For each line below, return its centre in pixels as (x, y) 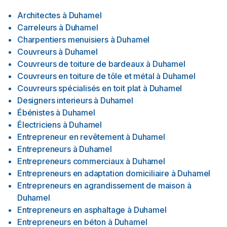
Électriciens (39, 125)
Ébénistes (36, 112)
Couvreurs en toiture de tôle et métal (86, 76)
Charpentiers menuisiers (63, 40)
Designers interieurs (55, 100)
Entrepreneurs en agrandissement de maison (101, 185)
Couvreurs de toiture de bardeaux (81, 64)
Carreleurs (37, 27)
